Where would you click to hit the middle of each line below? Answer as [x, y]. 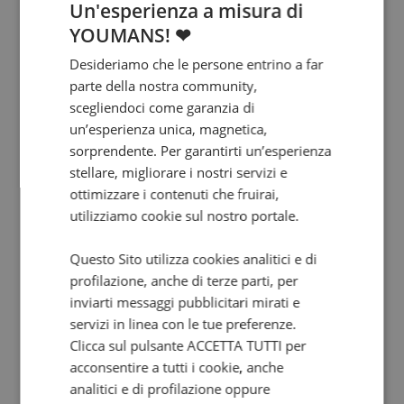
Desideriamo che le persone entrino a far [197, 64]
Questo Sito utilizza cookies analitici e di [193, 258]
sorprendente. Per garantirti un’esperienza [201, 150]
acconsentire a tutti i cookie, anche [177, 367]
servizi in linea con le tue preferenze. [183, 323]
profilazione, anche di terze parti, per [184, 280]
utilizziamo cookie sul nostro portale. [184, 215]
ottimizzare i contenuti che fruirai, [174, 193]
